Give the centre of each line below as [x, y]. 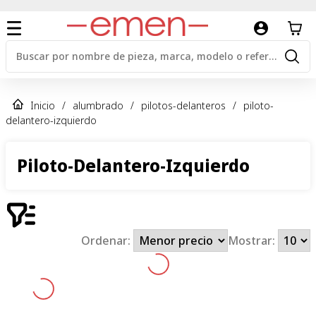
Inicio [43, 105]
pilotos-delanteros [183, 105]
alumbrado [98, 105]
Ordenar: [108, 240]
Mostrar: [253, 240]
